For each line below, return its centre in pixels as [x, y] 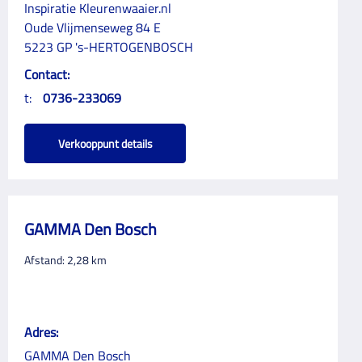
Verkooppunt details [105, 143]
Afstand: [46, 260]
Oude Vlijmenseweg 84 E [93, 27]
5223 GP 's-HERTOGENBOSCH [109, 47]
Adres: [41, 332]
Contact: [47, 74]
